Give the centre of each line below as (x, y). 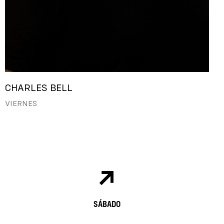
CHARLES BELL (39, 88)
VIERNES (21, 104)
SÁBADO (107, 203)
